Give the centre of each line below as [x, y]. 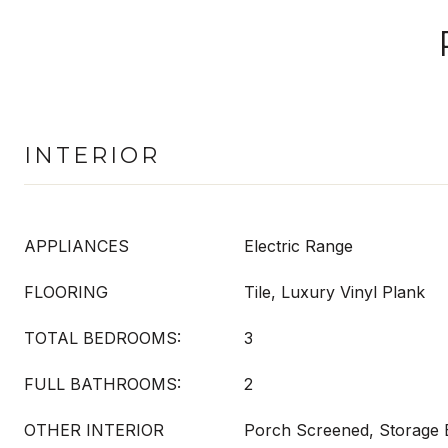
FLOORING [66, 292]
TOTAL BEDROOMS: [102, 338]
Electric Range [298, 246]
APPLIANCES [76, 246]
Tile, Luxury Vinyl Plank [334, 292]
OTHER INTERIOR [94, 430]
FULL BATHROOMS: [102, 384]
